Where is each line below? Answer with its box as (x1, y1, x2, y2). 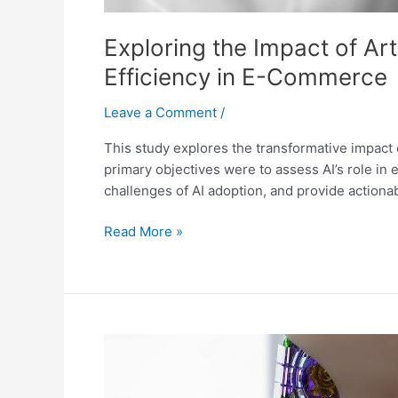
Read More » (104, 223, 183, 241)
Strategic (103, 356, 160, 374)
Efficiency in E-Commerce (104, 62, 387, 91)
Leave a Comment (104, 103, 217, 121)
